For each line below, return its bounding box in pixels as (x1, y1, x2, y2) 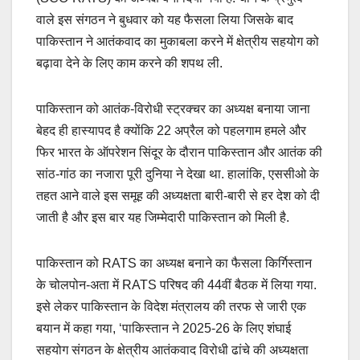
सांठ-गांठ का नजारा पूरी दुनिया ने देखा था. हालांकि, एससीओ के (36, 167, 319, 182)
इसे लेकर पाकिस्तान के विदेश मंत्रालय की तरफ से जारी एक (36, 300, 306, 314)
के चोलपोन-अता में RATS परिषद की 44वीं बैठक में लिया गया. (36, 278, 317, 292)
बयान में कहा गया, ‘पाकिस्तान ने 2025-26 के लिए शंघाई (36, 321, 291, 336)
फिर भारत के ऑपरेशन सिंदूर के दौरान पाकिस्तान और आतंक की (36, 145, 322, 160)
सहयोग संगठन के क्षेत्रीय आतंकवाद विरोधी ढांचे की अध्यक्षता (36, 343, 309, 358)
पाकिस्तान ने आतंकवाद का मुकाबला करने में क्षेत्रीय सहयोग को (36, 35, 319, 49)
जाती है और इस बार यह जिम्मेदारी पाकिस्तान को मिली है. (36, 211, 289, 225)
